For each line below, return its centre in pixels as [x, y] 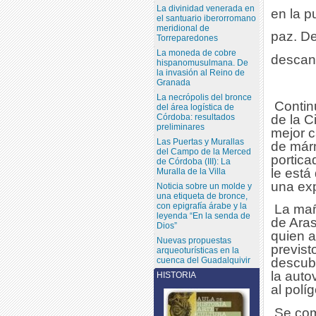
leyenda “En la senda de [203, 215]
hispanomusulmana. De [202, 62]
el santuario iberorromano [206, 18]
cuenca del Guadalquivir [203, 260]
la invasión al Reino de [200, 72]
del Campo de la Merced [203, 151]
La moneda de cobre [196, 53]
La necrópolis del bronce [204, 97]
